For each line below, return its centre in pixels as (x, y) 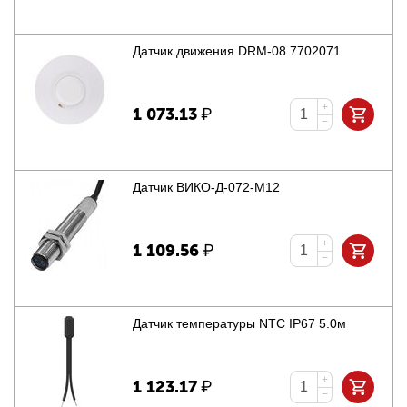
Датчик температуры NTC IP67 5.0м (240, 324)
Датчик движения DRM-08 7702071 (237, 51)
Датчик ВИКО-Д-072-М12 (207, 188)
